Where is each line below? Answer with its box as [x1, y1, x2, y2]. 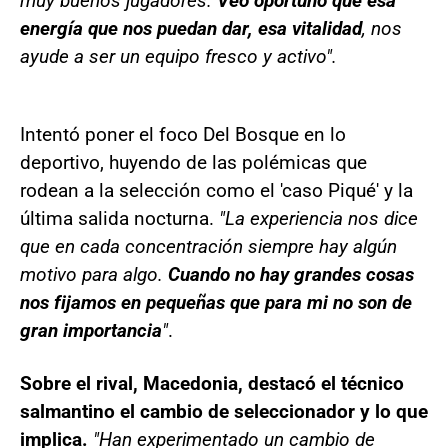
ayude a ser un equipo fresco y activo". [20, 44, 337, 68]
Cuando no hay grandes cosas [163, 262, 414, 286]
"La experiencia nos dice [219, 206, 418, 230]
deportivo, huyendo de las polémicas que [20, 150, 367, 174]
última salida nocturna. [20, 206, 219, 230]
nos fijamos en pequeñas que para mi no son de [20, 290, 412, 314]
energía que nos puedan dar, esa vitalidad [20, 16, 362, 40]
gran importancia [20, 318, 162, 342]
